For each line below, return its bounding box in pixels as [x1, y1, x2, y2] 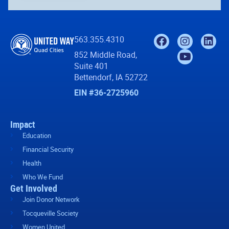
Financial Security [22, 144, 74, 154]
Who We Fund [22, 172, 63, 181]
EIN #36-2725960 [74, 86, 139, 98]
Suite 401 [74, 60, 109, 72]
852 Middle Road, [74, 49, 138, 60]
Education [22, 130, 51, 140]
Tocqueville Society [22, 208, 78, 218]
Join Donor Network [22, 194, 80, 204]
